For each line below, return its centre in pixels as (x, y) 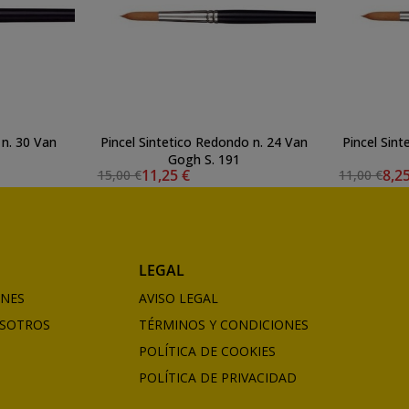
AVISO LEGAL (178, 298)
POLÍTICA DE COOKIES (207, 351)
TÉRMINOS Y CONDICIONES (223, 324)
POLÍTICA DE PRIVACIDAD (217, 377)
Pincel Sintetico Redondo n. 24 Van (204, 142)
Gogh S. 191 (204, 159)
